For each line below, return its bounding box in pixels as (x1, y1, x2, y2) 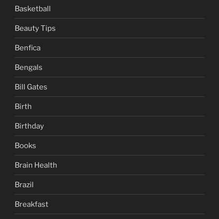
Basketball (15, 4, 51, 13)
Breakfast (15, 199, 48, 209)
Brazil (15, 180, 34, 189)
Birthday (15, 121, 44, 131)
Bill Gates (15, 82, 47, 91)
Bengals (15, 63, 43, 72)
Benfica (15, 43, 41, 52)
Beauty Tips (15, 23, 56, 33)
